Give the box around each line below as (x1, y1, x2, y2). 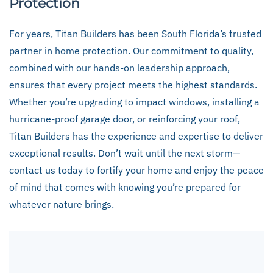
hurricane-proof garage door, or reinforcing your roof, (9, 113, 240, 125)
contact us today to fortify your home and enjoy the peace (9, 164, 264, 176)
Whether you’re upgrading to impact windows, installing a (9, 96, 260, 108)
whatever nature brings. (9, 198, 114, 210)
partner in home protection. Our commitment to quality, (9, 44, 253, 57)
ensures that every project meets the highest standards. (9, 79, 257, 91)
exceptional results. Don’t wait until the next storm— (9, 147, 240, 159)
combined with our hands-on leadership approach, (9, 62, 230, 74)
